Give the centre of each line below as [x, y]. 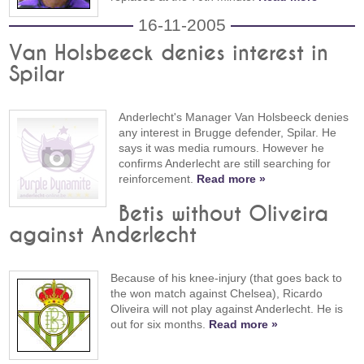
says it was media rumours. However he [222, 148]
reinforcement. [158, 179]
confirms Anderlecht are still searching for [225, 164]
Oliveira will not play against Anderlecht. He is [227, 309]
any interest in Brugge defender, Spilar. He [228, 133]
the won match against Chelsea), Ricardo [217, 294]
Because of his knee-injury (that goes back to [227, 278]
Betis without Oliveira [224, 215]
